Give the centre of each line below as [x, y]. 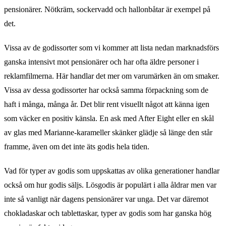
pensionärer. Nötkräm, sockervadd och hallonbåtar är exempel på [107, 9]
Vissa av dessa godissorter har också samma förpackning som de [106, 90]
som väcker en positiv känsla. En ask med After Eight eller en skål [109, 118]
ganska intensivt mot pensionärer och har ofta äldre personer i [101, 62]
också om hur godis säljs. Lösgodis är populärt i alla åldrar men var [110, 185]
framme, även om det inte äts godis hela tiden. [77, 146]
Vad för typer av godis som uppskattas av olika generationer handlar [112, 171]
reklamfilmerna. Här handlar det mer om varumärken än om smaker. [112, 76]
